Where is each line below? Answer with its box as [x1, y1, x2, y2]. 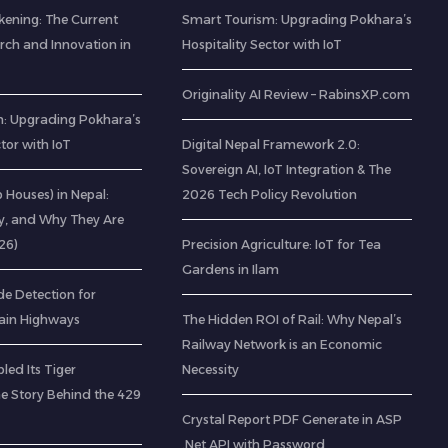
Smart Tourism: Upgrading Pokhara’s [181, 12, 412, 28]
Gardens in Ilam [181, 262, 279, 278]
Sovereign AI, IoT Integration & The [181, 162, 391, 178]
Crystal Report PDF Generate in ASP [181, 412, 402, 428]
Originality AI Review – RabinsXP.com [181, 87, 410, 103]
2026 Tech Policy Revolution [181, 187, 357, 203]
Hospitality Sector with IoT [181, 37, 342, 53]
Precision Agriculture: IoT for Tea [181, 237, 381, 253]
